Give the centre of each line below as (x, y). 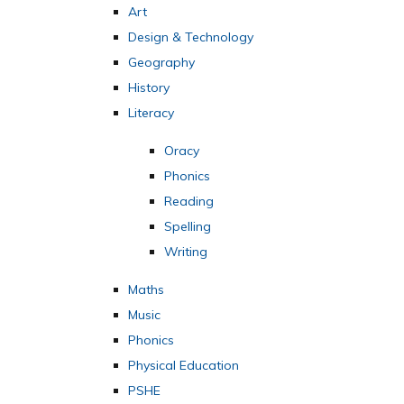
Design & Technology (191, 37)
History (149, 88)
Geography (162, 63)
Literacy (151, 113)
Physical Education (184, 366)
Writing (186, 252)
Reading (189, 202)
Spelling (188, 227)
